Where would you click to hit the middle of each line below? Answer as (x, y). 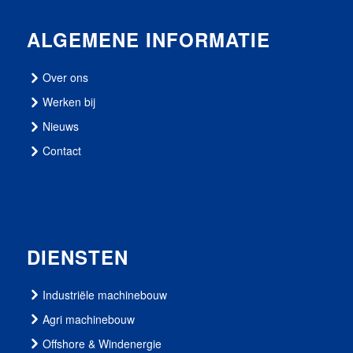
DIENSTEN (77, 256)
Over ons (65, 78)
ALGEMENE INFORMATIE (148, 40)
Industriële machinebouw (104, 294)
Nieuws (60, 126)
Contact (61, 151)
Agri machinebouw (88, 319)
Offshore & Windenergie (102, 343)
